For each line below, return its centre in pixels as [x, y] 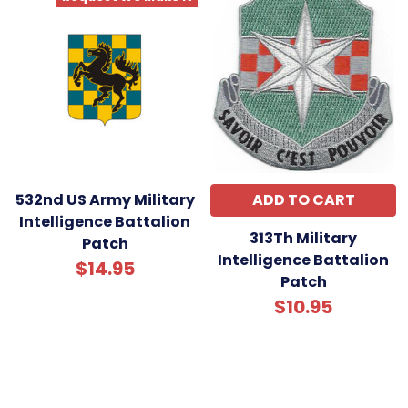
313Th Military [303, 239]
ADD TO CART [303, 200]
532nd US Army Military [105, 200]
